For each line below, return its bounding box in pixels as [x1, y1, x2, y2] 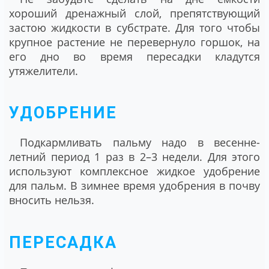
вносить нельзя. [9, 193, 94, 208]
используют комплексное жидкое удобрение [9, 164, 260, 179]
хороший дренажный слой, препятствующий [9, 5, 260, 20]
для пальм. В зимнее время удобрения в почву [9, 178, 260, 193]
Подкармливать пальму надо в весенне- [20, 135, 260, 150]
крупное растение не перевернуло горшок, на [9, 34, 260, 49]
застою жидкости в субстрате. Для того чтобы [9, 20, 260, 35]
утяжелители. [9, 63, 78, 78]
